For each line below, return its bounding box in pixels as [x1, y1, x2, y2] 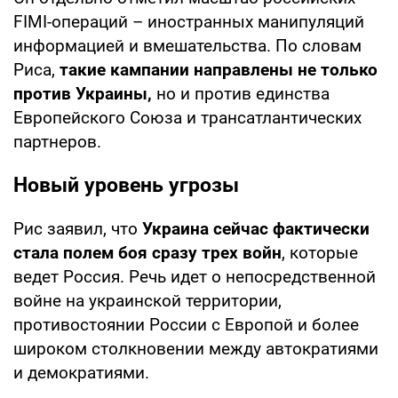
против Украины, [13, 83, 152, 104]
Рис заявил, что [13, 218, 142, 239]
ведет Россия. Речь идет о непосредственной [13, 266, 376, 287]
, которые [282, 242, 358, 263]
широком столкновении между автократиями [13, 338, 378, 359]
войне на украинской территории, [13, 290, 282, 311]
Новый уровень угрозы [13, 172, 239, 197]
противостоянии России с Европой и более [13, 314, 359, 335]
